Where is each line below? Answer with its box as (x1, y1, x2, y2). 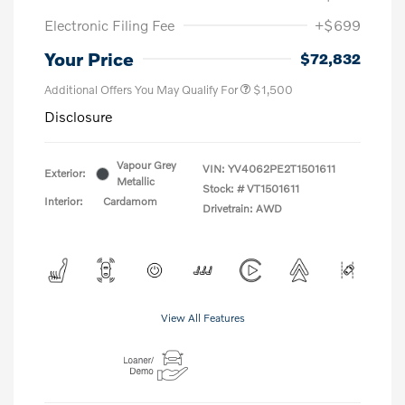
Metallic (117, 174, 155, 189)
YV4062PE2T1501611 (228, 162, 335, 176)
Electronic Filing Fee (44, 16, 174, 34)
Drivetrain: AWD (202, 202, 282, 216)
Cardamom (103, 194, 157, 209)
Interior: (44, 194, 83, 209)
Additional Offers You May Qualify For (44, 82, 238, 98)
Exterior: (44, 166, 86, 181)
